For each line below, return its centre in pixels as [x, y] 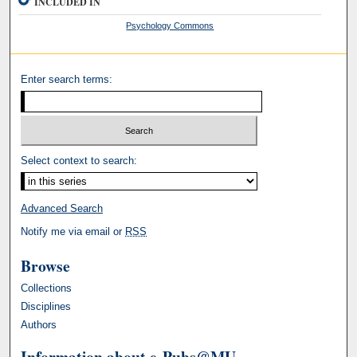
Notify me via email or [73, 232]
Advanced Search [62, 209]
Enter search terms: [67, 79]
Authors [39, 325]
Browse [46, 266]
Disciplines [46, 307]
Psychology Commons [170, 25]
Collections [47, 288]
